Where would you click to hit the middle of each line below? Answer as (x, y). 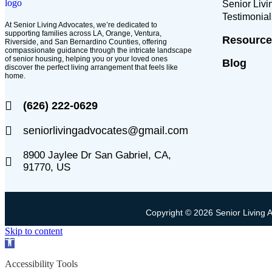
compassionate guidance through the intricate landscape (98, 50)
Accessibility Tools (41, 263)
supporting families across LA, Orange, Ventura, (83, 33)
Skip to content (34, 231)
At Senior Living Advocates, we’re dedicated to (81, 25)
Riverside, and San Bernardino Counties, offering (86, 42)
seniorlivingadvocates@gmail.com (106, 130)
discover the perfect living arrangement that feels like (91, 67)
